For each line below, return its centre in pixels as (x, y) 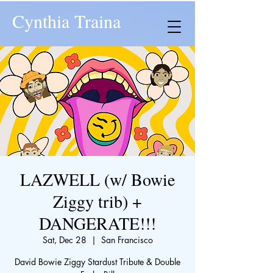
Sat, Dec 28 (64, 240)
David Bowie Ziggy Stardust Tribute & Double (97, 262)
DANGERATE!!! (97, 223)
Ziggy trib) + (97, 201)
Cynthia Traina (66, 21)
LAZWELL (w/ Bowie (97, 179)
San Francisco (127, 240)
